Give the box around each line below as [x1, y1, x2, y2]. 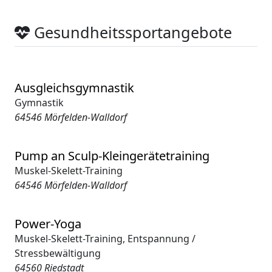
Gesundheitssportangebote [30, 21, 233, 42]
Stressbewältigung [15, 246, 101, 260]
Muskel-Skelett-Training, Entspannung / [15, 231, 195, 245]
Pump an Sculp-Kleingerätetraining [15, 147, 209, 164]
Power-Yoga [15, 215, 81, 232]
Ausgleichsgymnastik [15, 79, 134, 96]
